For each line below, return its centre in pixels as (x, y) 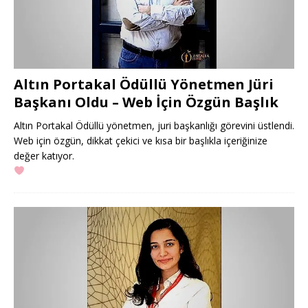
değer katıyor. (44, 155)
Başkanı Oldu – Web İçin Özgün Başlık (146, 102)
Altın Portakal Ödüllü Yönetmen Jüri (144, 84)
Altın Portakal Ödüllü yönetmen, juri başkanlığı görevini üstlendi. (154, 125)
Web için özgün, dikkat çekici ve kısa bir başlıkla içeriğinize (141, 140)
